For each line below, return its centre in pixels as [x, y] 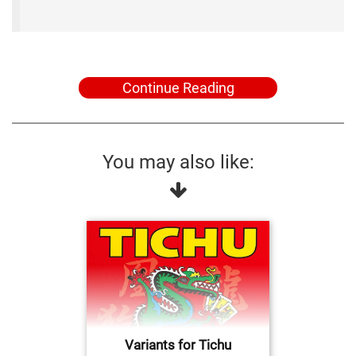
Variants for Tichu [178, 344]
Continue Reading [178, 87]
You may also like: [178, 162]
